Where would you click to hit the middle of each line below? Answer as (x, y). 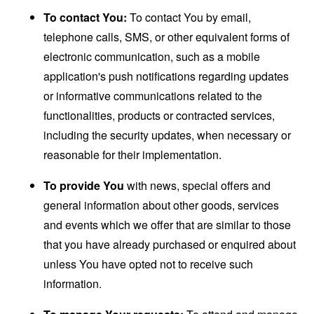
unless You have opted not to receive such (149, 264)
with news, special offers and (198, 185)
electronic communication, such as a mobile (152, 56)
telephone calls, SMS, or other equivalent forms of (167, 37)
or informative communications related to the (153, 96)
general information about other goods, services (162, 205)
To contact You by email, (189, 17)
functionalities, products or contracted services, (159, 115)
